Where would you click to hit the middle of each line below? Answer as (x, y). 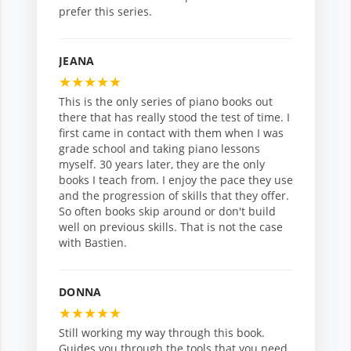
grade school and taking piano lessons (159, 149)
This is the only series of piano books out (166, 102)
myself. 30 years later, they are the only (162, 165)
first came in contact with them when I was (171, 133)
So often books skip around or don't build (167, 212)
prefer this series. (105, 12)
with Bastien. (93, 243)
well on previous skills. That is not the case (171, 227)
